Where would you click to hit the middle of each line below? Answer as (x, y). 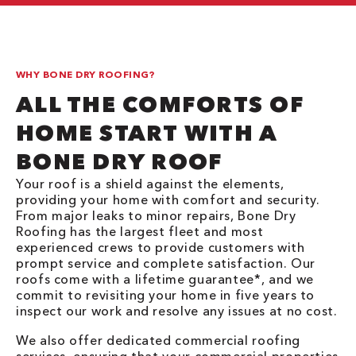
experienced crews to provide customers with (161, 248)
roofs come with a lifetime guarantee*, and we (165, 279)
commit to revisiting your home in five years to (166, 295)
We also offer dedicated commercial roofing (158, 341)
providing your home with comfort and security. (168, 200)
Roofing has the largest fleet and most (140, 232)
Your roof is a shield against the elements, (150, 184)
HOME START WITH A (147, 133)
